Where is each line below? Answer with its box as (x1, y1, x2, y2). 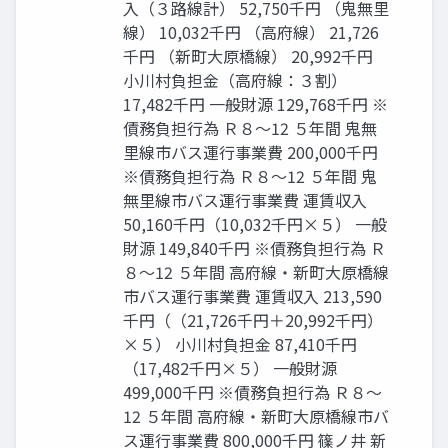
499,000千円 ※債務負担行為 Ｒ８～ (123, 380, 382, 405)
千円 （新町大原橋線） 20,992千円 (123, 44, 373, 69)
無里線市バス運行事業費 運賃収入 (123, 188, 367, 213)
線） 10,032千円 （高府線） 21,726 (123, 20, 379, 45)
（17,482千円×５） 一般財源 (123, 356, 337, 381)
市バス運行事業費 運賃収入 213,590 (123, 284, 382, 309)
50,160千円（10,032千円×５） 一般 (123, 212, 387, 237)
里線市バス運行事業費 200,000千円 (123, 140, 378, 165)
